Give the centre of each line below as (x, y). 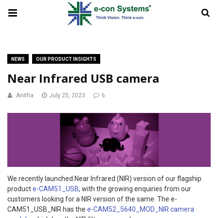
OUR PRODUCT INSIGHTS (66, 59)
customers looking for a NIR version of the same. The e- (92, 199)
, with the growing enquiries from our (135, 189)
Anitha (25, 95)
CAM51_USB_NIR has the (47, 209)
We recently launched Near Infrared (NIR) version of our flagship (104, 178)
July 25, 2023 (67, 95)
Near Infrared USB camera (83, 78)
